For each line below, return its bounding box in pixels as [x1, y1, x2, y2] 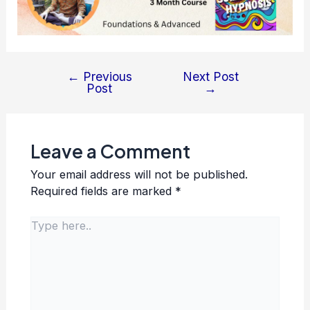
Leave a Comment [30, 140, 190, 163]
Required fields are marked [30, 184, 175, 199]
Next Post [182, 69, 239, 84]
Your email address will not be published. [30, 167, 248, 182]
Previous [79, 69, 132, 84]
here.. [29, 233, 60, 248]
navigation [43, 86, 98, 100]
